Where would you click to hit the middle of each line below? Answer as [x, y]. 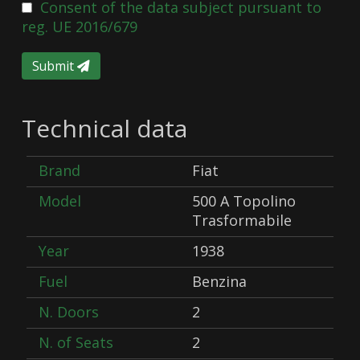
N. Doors [69, 311]
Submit [55, 65]
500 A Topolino [243, 200]
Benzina [219, 281]
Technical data [105, 128]
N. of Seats [76, 342]
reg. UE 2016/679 [80, 26]
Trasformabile [241, 220]
